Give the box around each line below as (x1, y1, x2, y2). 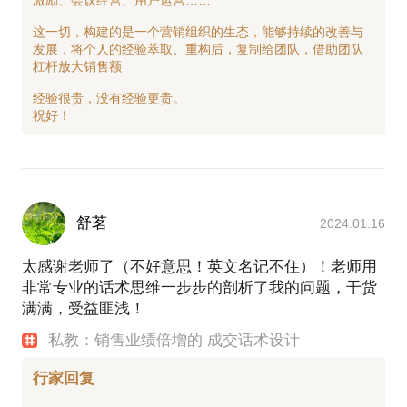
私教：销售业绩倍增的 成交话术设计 (48, 332, 301, 350)
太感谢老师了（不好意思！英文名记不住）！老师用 (22, 258, 377, 276)
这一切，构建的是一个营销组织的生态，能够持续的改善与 (33, 25, 363, 39)
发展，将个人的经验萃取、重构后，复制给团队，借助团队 (33, 42, 363, 56)
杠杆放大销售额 (33, 59, 122, 74)
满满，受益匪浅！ (22, 300, 145, 318)
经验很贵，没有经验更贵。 (33, 91, 185, 105)
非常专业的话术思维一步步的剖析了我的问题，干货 (22, 279, 377, 297)
